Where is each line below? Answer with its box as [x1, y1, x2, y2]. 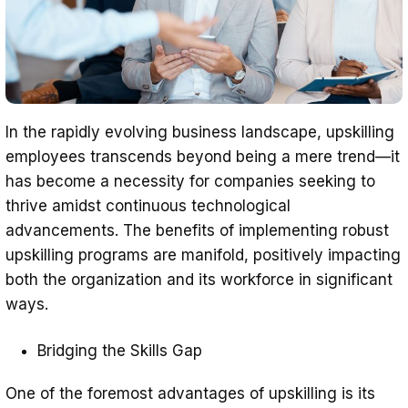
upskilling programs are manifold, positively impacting [5, 246, 401, 265]
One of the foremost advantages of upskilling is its [5, 384, 375, 403]
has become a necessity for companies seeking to [5, 172, 375, 191]
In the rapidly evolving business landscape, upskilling [5, 123, 394, 142]
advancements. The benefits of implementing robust [5, 221, 389, 240]
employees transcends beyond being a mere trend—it [5, 148, 400, 167]
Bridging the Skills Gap [37, 342, 202, 361]
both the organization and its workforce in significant [5, 270, 393, 290]
